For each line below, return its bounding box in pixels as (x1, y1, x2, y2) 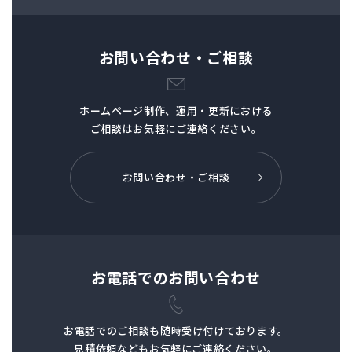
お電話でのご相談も (64, 322, 161, 338)
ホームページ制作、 (79, 102, 176, 118)
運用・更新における (176, 102, 273, 118)
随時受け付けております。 (160, 322, 288, 338)
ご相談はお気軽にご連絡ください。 (90, 120, 262, 136)
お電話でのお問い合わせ (90, 266, 262, 288)
